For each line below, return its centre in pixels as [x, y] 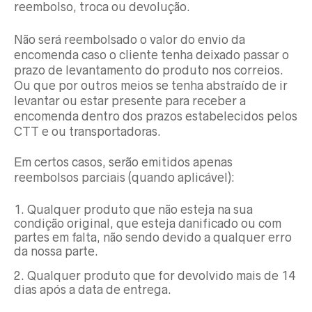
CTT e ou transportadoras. [87, 132]
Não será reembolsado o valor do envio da [130, 40]
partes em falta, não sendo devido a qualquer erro [153, 237]
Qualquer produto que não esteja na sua [140, 210]
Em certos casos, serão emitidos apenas [123, 162]
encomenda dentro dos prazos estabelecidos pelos [156, 116]
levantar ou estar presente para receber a [130, 101]
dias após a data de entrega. [93, 289]
